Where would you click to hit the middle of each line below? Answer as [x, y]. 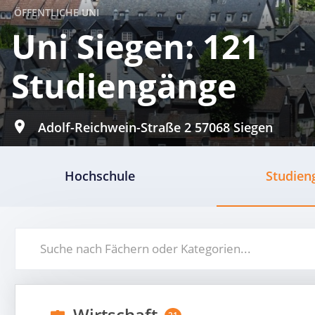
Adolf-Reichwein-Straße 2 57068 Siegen [154, 127]
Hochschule [100, 176]
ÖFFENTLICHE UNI [57, 12]
